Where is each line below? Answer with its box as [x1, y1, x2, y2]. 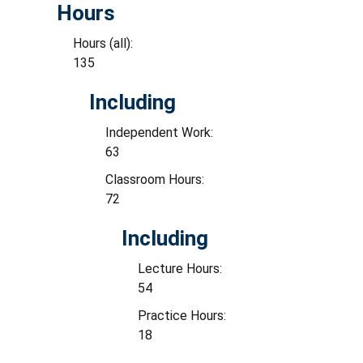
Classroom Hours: [105, 172, 207, 187]
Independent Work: [105, 125, 216, 140]
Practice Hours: [138, 308, 229, 323]
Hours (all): [73, 36, 136, 51]
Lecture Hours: [138, 261, 225, 276]
